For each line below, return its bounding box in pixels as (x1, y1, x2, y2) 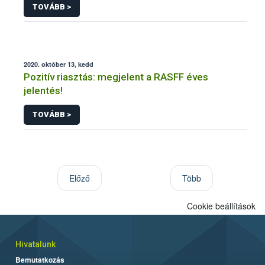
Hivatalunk (15, 239, 56, 249)
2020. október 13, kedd (24, 60, 93, 69)
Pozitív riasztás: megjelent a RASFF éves (24, 71, 208, 83)
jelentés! (24, 85, 63, 97)
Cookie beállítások (187, 199, 256, 212)
